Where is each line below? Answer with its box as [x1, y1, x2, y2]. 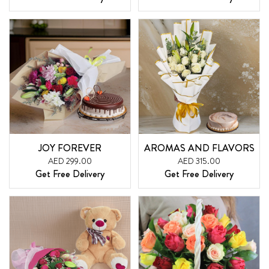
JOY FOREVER [38, 141, 101, 156]
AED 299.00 [48, 155, 92, 168]
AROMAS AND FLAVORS [144, 141, 255, 156]
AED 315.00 [178, 155, 220, 168]
